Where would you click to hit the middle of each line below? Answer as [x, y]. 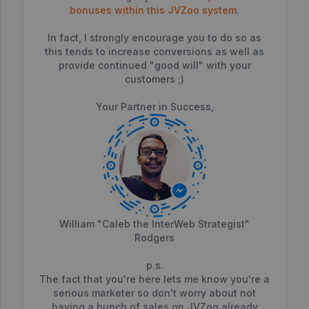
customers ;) [154, 79]
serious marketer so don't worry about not [154, 293]
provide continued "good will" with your [154, 66]
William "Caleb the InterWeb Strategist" [154, 224]
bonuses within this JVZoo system [153, 10]
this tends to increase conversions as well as [154, 52]
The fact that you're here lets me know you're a [154, 279]
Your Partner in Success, [154, 107]
